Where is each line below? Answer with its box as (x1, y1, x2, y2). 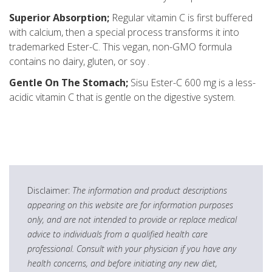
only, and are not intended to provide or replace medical (27, 214, 237, 226)
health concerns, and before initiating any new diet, (27, 257, 217, 270)
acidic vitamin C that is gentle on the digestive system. (9, 90, 236, 104)
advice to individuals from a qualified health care (27, 228, 208, 240)
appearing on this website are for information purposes (27, 199, 233, 211)
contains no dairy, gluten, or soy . (9, 55, 149, 69)
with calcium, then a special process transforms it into (9, 25, 239, 39)
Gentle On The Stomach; (9, 75, 128, 89)
